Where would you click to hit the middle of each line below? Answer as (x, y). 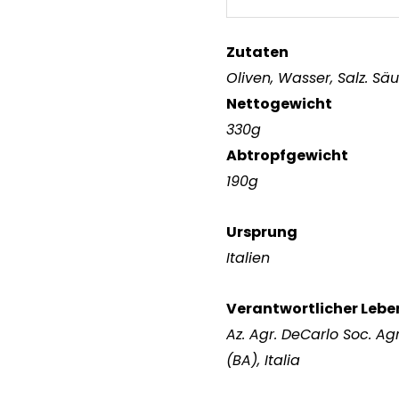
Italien (248, 258)
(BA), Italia (263, 360)
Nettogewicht (279, 104)
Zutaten (257, 52)
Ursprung (262, 232)
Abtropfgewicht (287, 155)
